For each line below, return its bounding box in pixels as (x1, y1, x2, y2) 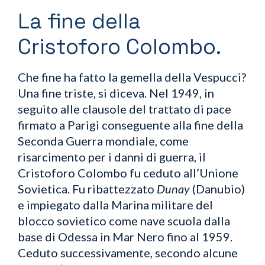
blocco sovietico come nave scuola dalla (18, 213, 230, 228)
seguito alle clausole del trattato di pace (18, 101, 231, 116)
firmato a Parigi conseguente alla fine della (18, 117, 243, 132)
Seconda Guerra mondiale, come (18, 133, 189, 148)
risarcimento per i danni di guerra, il (18, 149, 206, 164)
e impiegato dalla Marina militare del (18, 197, 213, 212)
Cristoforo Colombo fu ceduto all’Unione (18, 165, 238, 180)
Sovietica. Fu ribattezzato (18, 181, 157, 196)
